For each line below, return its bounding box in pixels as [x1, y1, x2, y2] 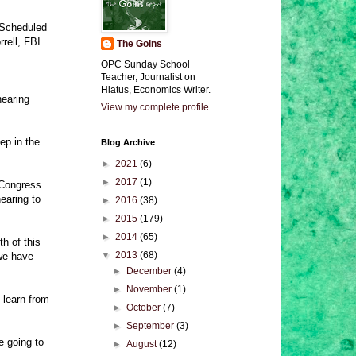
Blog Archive [101, 137, 155, 147]
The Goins [117, 38, 162, 49]
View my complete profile [101, 102, 209, 113]
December [126, 265, 175, 277]
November [126, 284, 175, 295]
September [126, 320, 177, 331]
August [126, 339, 160, 350]
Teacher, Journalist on [101, 72, 195, 83]
